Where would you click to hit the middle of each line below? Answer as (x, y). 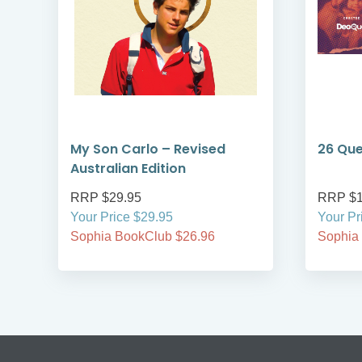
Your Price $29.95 (122, 217)
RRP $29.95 (106, 198)
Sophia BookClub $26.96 (143, 237)
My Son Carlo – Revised (148, 149)
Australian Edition (128, 169)
